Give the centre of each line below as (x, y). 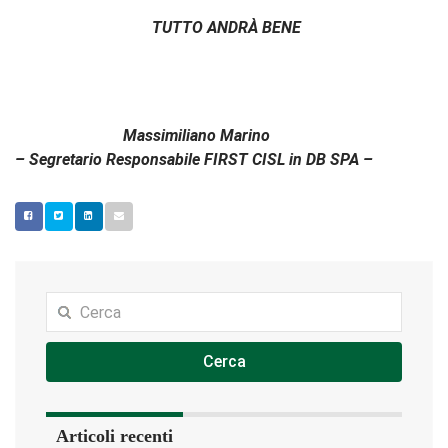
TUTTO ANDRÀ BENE (226, 28)
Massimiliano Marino (142, 136)
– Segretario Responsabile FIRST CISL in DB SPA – (194, 160)
